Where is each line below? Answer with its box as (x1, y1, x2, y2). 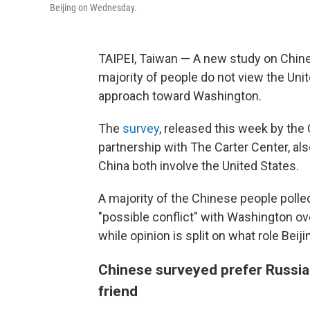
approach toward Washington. (98, 89, 262, 103)
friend (98, 282, 138, 300)
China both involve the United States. (98, 158, 299, 173)
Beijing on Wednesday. (50, 2, 137, 13)
